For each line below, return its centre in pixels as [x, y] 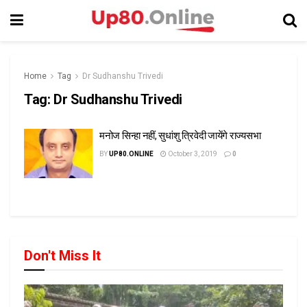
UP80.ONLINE [131, 154]
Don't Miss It [62, 255]
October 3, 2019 [192, 154]
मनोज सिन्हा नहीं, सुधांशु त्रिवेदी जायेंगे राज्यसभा [180, 136]
